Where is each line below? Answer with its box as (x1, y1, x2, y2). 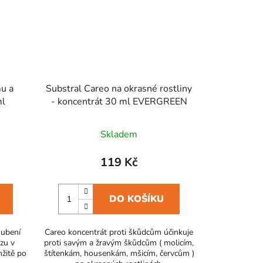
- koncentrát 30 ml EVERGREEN (50, 95, 187, 108)
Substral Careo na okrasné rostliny (46, 82, 193, 95)
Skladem (100, 127, 138, 141)
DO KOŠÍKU (109, 192, 164, 205)
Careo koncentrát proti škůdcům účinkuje (45, 226, 194, 238)
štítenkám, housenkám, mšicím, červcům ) (43, 247, 194, 259)
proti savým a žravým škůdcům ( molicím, (44, 237, 194, 248)
